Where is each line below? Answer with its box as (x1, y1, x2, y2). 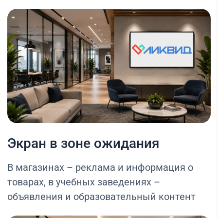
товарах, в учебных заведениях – (7, 176, 160, 188)
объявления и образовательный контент (7, 191, 196, 203)
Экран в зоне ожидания (7, 135, 160, 152)
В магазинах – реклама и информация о (7, 162, 193, 174)
